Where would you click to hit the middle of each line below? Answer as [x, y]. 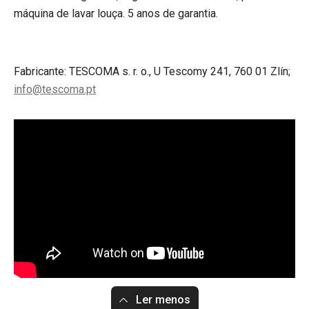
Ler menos [163, 299]
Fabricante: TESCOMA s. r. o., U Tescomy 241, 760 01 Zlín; [152, 71]
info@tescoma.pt [55, 89]
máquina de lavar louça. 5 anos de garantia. [116, 13]
